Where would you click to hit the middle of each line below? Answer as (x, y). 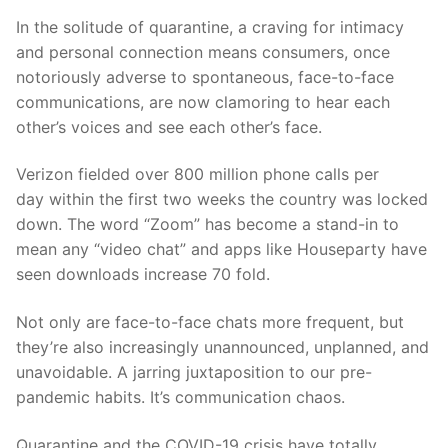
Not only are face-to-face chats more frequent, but (210, 322)
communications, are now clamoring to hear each (203, 101)
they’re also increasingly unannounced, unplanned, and (222, 347)
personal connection (126, 51)
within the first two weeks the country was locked (238, 199)
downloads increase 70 (143, 274)
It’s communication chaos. (250, 397)
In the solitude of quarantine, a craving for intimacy (210, 26)
